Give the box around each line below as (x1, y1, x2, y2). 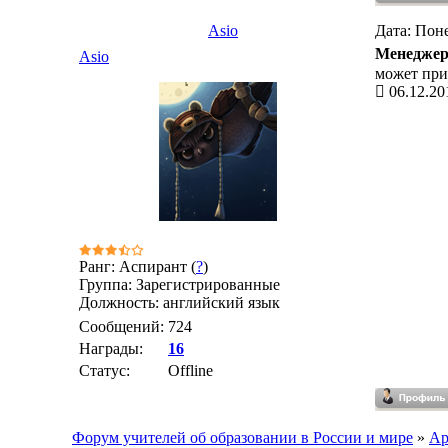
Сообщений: (79, 318, 164, 335)
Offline (168, 362, 213, 379)
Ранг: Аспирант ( (79, 258, 196, 275)
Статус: (79, 362, 130, 379)
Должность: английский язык (79, 294, 280, 311)
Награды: (79, 340, 143, 357)
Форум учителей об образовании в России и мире (72, 429, 413, 446)
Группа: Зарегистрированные (79, 276, 280, 293)
